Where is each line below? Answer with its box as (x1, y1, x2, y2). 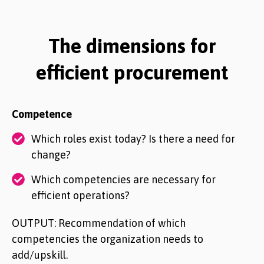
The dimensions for (48, 34, 216, 57)
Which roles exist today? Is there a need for (31, 133, 235, 145)
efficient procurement (35, 61, 229, 84)
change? (31, 148, 71, 161)
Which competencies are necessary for (31, 173, 216, 186)
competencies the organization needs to (12, 233, 203, 245)
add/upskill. (12, 249, 68, 261)
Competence (12, 108, 72, 120)
